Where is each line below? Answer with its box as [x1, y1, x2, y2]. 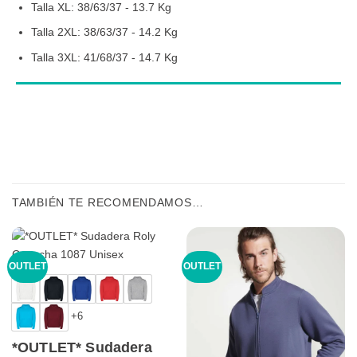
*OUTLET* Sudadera [11, 339, 152, 355]
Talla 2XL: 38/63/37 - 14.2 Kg [30, 25, 178, 39]
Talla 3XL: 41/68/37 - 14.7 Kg [30, 51, 178, 65]
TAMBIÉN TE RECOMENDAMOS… [12, 195, 204, 209]
